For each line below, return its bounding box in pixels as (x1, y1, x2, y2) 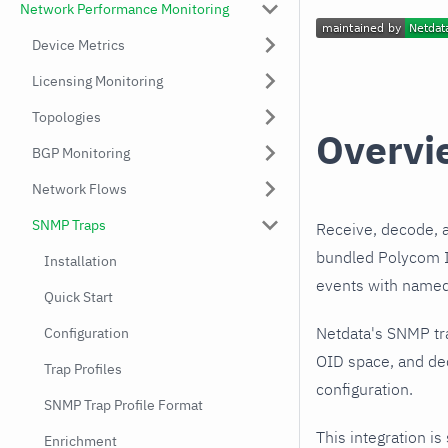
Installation (44, 252, 117, 270)
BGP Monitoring (32, 144, 130, 162)
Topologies (32, 108, 101, 126)
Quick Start (44, 288, 113, 306)
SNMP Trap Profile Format (44, 396, 203, 414)
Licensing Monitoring (32, 72, 163, 90)
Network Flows (32, 180, 127, 198)
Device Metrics (32, 36, 125, 54)
